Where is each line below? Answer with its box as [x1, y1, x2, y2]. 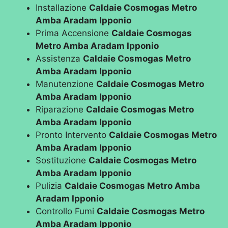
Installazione [36, 3, 90, 13]
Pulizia [36, 181, 65, 191]
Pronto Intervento [36, 130, 109, 140]
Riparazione [36, 104, 87, 115]
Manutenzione [36, 79, 97, 90]
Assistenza [36, 53, 83, 64]
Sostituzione [36, 155, 89, 166]
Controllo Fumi [36, 206, 97, 217]
